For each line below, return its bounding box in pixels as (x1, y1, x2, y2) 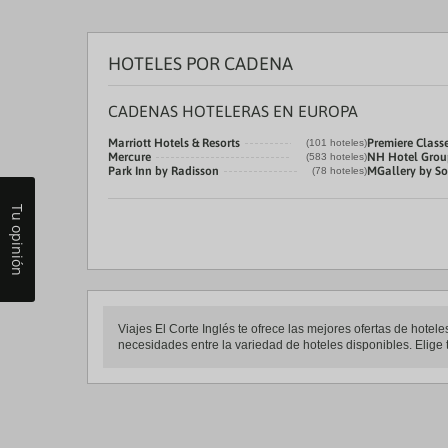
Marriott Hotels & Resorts (108, 136, 240, 150)
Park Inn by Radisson (108, 164, 219, 178)
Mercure (108, 150, 151, 164)
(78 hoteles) (312, 165, 367, 176)
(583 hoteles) (306, 151, 367, 162)
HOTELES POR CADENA (108, 53, 293, 74)
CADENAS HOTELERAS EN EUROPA (108, 102, 358, 120)
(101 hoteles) (306, 137, 367, 148)
